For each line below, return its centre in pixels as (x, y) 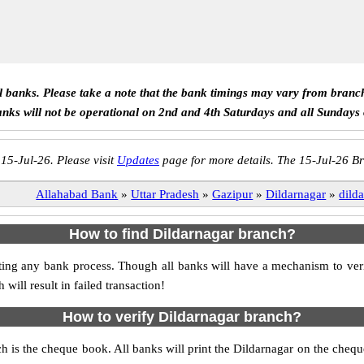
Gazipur (233, 194)
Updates (138, 160)
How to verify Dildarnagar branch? (182, 317)
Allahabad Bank (77, 194)
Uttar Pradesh (165, 194)
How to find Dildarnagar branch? (182, 234)
